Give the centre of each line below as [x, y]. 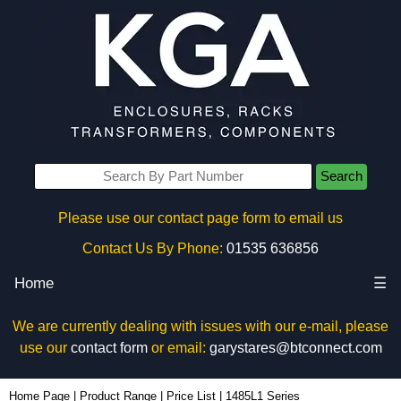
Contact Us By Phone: [153, 248]
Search [341, 176]
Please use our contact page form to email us [200, 218]
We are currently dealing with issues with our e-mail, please [200, 326]
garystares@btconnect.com [295, 348]
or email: [178, 348]
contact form [109, 348]
